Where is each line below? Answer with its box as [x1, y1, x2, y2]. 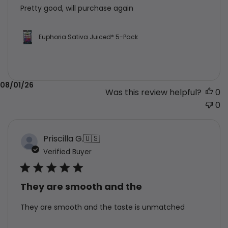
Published [156, 79, 194, 91]
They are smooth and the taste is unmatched [20, 202, 185, 212]
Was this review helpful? [105, 86, 202, 98]
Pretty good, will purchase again [20, 3, 133, 13]
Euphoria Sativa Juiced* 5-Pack [39, 32, 138, 41]
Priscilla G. [43, 132, 83, 145]
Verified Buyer [43, 147, 92, 157]
